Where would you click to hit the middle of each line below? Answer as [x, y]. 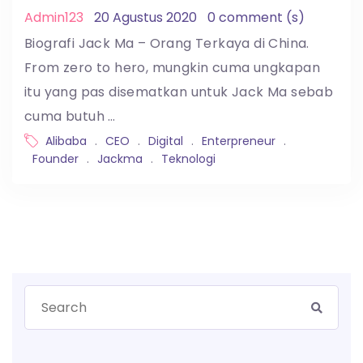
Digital [166, 141]
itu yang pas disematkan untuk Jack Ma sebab [179, 92]
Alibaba [66, 141]
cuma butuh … [70, 117]
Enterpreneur [239, 141]
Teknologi [188, 159]
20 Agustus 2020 [145, 18]
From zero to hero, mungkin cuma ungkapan [172, 68]
